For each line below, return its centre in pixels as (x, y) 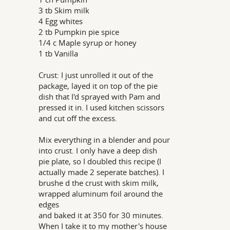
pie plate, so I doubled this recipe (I (100, 161)
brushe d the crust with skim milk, (99, 183)
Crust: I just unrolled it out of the (96, 75)
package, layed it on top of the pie (98, 86)
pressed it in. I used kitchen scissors (102, 107)
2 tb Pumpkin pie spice (79, 32)
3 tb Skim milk (64, 10)
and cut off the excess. (78, 118)
